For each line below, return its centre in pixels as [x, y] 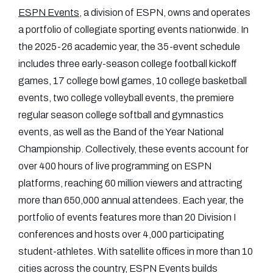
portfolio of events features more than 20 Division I [127, 218]
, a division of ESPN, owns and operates [165, 13]
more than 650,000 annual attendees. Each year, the [131, 200]
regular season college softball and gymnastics [121, 115]
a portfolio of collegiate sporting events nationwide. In [133, 30]
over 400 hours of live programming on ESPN [115, 166]
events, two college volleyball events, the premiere [126, 98]
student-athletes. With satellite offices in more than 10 [136, 252]
